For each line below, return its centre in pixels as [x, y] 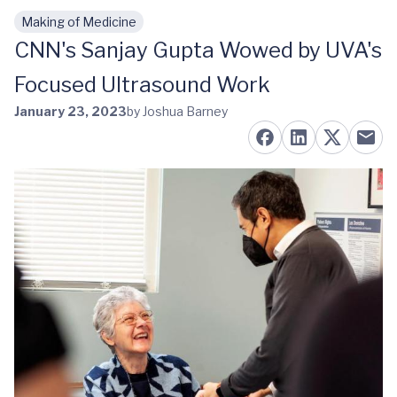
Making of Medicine [79, 22]
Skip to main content [98, 31]
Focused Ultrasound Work [142, 85]
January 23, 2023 [70, 111]
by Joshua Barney [177, 111]
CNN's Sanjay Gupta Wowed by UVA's [198, 50]
